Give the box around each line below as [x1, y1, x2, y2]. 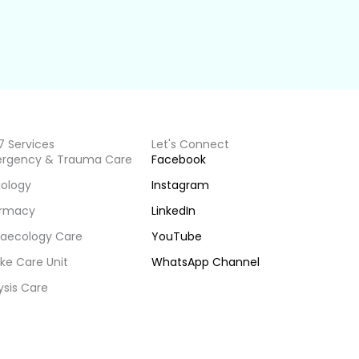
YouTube [151, 228, 202, 245]
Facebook [151, 151, 206, 168]
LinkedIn [151, 203, 196, 220]
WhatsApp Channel [151, 254, 260, 271]
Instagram [151, 177, 209, 194]
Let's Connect [151, 136, 229, 153]
